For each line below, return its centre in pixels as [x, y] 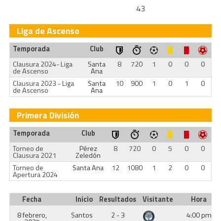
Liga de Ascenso [48, 31]
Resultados [118, 199]
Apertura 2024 [35, 175]
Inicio [84, 199]
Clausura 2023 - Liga [43, 83]
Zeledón [88, 155]
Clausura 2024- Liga [42, 64]
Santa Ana [88, 168]
